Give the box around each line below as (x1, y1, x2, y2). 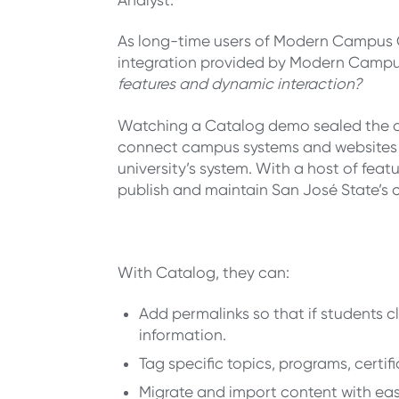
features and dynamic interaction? (117, 75, 362, 94)
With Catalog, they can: (117, 263, 297, 281)
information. (138, 325, 226, 344)
